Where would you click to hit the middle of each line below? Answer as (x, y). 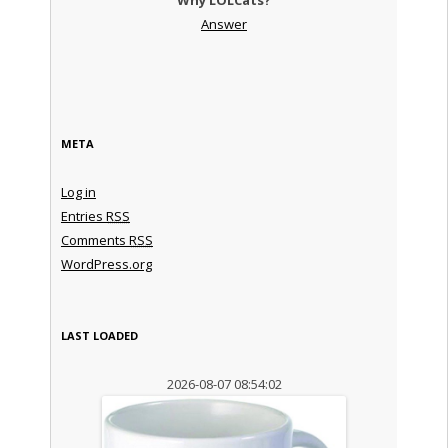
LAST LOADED (99, 335)
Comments (94, 239)
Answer (224, 23)
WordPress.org (106, 263)
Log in (78, 191)
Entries (83, 215)
